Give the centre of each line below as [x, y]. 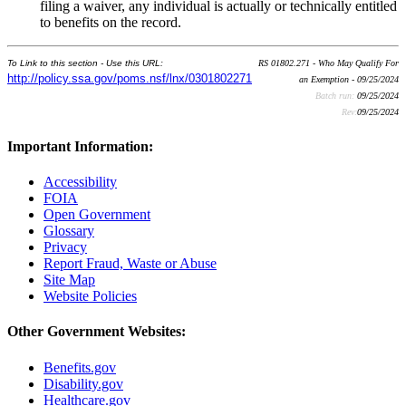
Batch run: [336, 95]
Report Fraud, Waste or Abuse [130, 264]
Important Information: [80, 146]
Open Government [97, 215]
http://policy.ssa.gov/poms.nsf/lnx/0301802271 [130, 78]
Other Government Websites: [97, 332]
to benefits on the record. [111, 22]
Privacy [65, 247]
